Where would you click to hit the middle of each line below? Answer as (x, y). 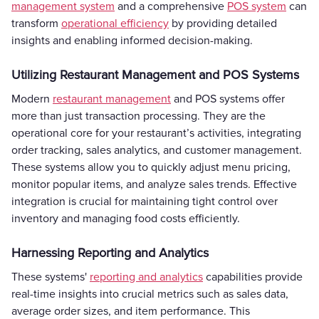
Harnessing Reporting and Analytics (110, 252)
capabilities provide (253, 277)
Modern (32, 99)
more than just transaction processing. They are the (138, 116)
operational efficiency (115, 23)
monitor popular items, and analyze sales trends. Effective (154, 184)
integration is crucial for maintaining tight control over (145, 201)
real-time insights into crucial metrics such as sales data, (150, 294)
